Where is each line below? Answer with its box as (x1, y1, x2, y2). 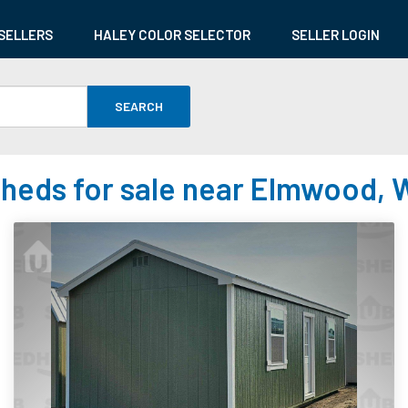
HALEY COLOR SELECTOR (94, 25, 250, 43)
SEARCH (115, 98, 163, 115)
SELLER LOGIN (291, 25, 380, 43)
